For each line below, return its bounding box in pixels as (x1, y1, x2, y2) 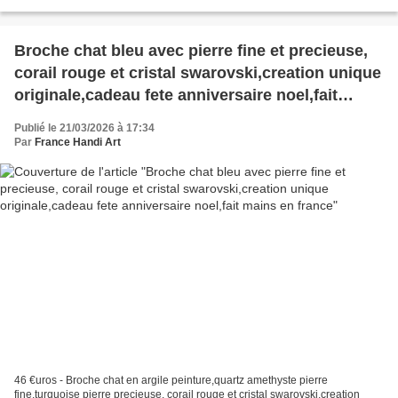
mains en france (14, 108, 136, 127)
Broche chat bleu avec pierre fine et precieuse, (14, 42, 368, 60)
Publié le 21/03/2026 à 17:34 (14, 122, 155, 135)
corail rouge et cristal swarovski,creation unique (14, 64, 381, 83)
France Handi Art (35, 136, 121, 149)
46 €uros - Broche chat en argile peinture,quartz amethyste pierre (14, 373, 328, 386)
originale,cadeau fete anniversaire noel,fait (14, 86, 338, 105)
